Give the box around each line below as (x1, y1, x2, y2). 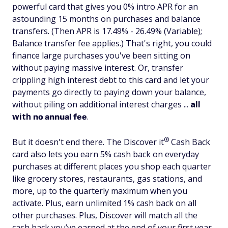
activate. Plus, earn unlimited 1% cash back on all (12, 197, 196, 209)
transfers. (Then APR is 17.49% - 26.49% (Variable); (12, 25, 202, 37)
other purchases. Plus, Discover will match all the (12, 210, 197, 221)
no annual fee (33, 112, 87, 122)
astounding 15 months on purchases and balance (12, 13, 201, 24)
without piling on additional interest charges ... (12, 99, 190, 110)
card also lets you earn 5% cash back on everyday (12, 149, 199, 160)
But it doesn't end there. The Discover (12, 136, 159, 148)
